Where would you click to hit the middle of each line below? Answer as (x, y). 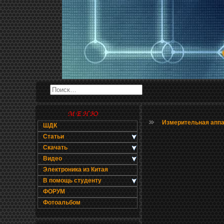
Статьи (53, 136)
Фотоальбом (62, 202)
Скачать (55, 147)
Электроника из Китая (75, 169)
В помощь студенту (72, 180)
